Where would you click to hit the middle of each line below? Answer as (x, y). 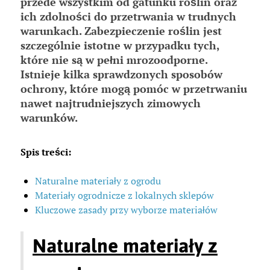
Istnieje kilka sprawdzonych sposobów (121, 74)
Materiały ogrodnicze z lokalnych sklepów (124, 196)
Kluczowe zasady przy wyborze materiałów (126, 210)
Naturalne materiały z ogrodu (98, 181)
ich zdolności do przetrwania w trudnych (128, 17)
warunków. (49, 118)
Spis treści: (46, 152)
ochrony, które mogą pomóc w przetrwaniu (134, 89)
